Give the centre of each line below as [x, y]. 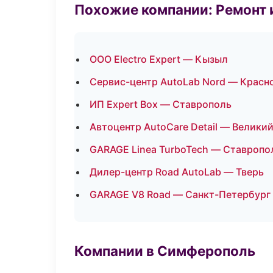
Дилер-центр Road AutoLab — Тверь [177, 172]
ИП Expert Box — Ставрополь [161, 104]
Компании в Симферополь [165, 251]
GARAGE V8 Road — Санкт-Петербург [180, 194]
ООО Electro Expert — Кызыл [159, 59]
